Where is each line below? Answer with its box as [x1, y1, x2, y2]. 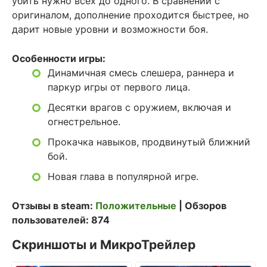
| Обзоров [176, 200, 226, 212]
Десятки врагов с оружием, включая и [48, 101, 231, 113]
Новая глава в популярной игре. [48, 170, 198, 182]
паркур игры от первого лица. [48, 81, 190, 93]
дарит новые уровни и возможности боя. [12, 23, 208, 35]
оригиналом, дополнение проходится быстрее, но [12, 9, 249, 21]
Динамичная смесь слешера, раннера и [48, 67, 234, 79]
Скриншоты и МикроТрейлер [12, 237, 195, 252]
